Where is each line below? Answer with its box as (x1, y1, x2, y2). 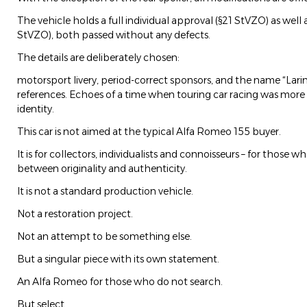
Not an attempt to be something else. (17, 230, 192, 243)
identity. (17, 103, 54, 116)
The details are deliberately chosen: (17, 51, 180, 64)
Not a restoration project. (17, 208, 133, 221)
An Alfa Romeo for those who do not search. (17, 275, 223, 288)
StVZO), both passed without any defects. (17, 29, 210, 42)
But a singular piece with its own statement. (17, 253, 219, 266)
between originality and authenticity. (17, 162, 187, 175)
